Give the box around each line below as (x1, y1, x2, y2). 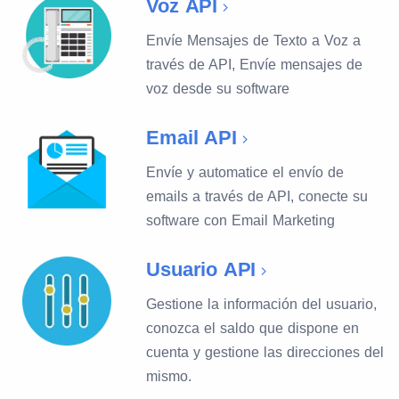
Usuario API (146, 258, 256, 281)
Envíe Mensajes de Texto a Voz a (146, 33, 362, 48)
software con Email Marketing (146, 213, 336, 228)
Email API (146, 126, 237, 149)
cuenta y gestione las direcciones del (146, 345, 385, 360)
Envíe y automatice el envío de (146, 165, 345, 180)
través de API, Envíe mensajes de (146, 57, 363, 72)
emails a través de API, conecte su (146, 189, 369, 204)
